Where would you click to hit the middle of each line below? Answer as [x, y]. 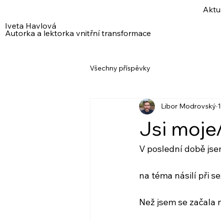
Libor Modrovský [188, 106]
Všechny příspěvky [120, 68]
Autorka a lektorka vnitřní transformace [78, 33]
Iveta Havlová [30, 25]
